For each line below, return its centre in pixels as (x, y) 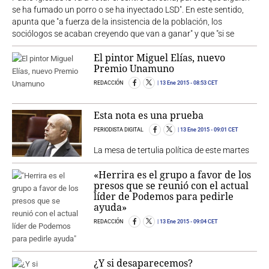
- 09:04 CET (204, 221)
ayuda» (110, 207)
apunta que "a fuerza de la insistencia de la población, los (117, 22)
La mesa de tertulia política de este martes (172, 150)
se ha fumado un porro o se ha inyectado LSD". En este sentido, (128, 10)
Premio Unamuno (134, 69)
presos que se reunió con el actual (171, 185)
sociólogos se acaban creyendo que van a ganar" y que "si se (123, 34)
